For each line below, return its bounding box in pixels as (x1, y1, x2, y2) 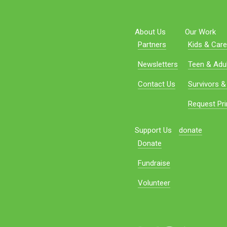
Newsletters (137, 60, 178, 69)
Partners (137, 40, 166, 50)
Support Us (134, 126, 172, 135)
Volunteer (137, 178, 170, 187)
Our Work (184, 27, 216, 36)
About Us (134, 27, 166, 36)
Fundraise (137, 158, 170, 168)
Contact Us (137, 80, 175, 89)
